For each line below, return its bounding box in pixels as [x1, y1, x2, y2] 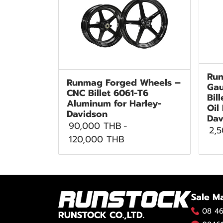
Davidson [67, 107, 108, 121]
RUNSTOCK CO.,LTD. [58, 208, 144, 222]
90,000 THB [69, 118, 121, 133]
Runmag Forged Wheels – [67, 75, 181, 90]
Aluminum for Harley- [67, 96, 161, 111]
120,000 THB [69, 132, 124, 146]
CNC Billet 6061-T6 [67, 86, 148, 100]
